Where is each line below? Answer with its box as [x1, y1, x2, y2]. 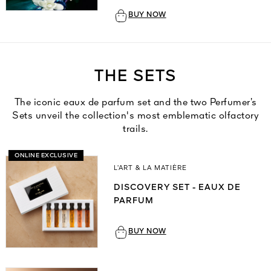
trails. [123, 125, 148, 135]
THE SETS [94, 69, 177, 85]
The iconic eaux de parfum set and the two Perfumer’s [14, 98, 257, 108]
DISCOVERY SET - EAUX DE [114, 183, 241, 192]
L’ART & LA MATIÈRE [114, 165, 188, 172]
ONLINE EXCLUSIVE [15, 152, 77, 159]
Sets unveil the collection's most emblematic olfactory [12, 111, 259, 122]
